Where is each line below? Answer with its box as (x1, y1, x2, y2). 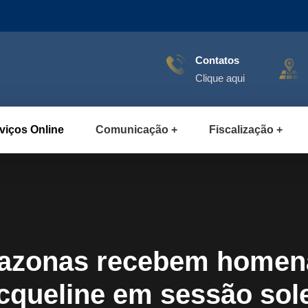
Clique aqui (195, 72, 245, 84)
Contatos (195, 54, 239, 66)
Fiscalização (209, 124, 274, 135)
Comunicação (96, 124, 168, 135)
